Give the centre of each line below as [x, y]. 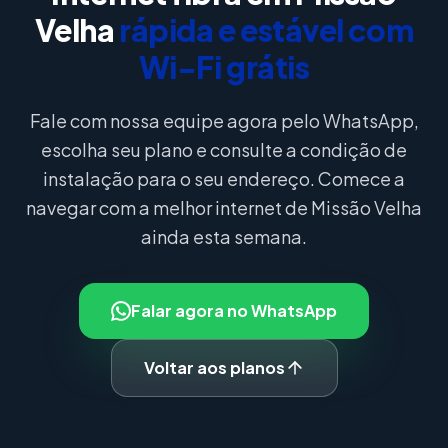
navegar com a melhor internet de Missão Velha [224, 207]
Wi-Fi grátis [224, 67]
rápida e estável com [266, 30]
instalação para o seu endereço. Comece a [224, 178]
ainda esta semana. [224, 236]
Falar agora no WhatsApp [234, 310]
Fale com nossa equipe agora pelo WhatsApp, [224, 120]
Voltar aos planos [214, 367]
